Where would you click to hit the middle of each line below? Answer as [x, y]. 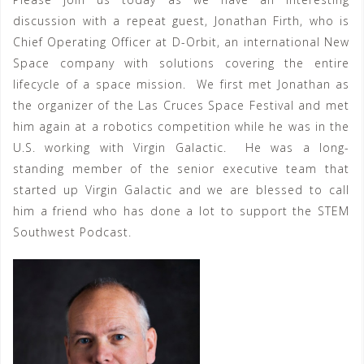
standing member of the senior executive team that [181, 169]
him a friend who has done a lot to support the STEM [181, 211]
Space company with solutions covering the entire [181, 63]
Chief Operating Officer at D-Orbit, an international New [181, 42]
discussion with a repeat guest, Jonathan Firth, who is [181, 21]
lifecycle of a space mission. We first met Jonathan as [181, 84]
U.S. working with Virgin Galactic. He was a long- [181, 147]
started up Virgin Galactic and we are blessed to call [181, 190]
